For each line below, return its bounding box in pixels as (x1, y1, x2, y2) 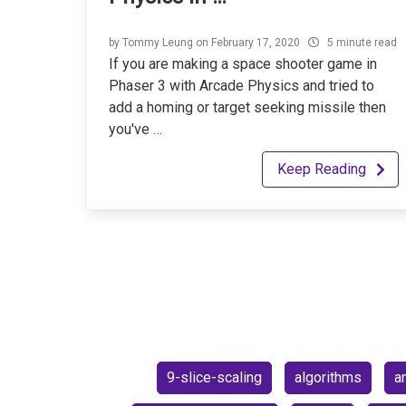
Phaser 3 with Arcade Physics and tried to (109, 76, 374, 94)
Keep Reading (276, 159, 366, 178)
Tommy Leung (122, 35, 193, 49)
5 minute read (327, 35, 397, 49)
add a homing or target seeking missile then (109, 98, 386, 116)
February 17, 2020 (211, 35, 300, 49)
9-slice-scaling (166, 368, 262, 386)
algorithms (294, 368, 362, 386)
